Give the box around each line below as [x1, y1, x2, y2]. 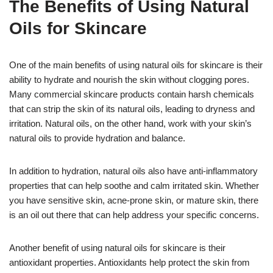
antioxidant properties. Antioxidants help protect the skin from [9, 257, 250, 268]
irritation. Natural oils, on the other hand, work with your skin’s [9, 118, 252, 129]
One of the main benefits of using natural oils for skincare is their [9, 60, 263, 71]
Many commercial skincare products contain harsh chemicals [9, 89, 254, 100]
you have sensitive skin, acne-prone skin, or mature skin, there [9, 195, 258, 206]
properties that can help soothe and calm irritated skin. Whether [9, 180, 259, 191]
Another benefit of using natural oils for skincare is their [9, 243, 225, 253]
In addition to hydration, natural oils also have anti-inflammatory [9, 166, 258, 177]
